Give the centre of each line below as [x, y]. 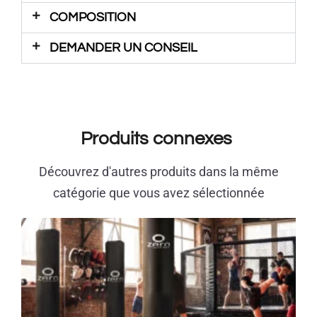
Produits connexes [158, 139]
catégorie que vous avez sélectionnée [158, 193]
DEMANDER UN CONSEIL [124, 48]
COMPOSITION [93, 18]
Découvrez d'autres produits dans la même [158, 172]
